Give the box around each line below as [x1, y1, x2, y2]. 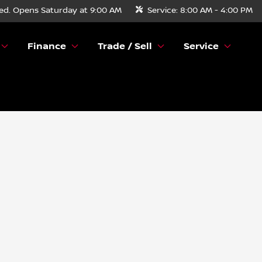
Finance [27, 40, 67, 52]
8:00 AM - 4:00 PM [180, 6, 253, 15]
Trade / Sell [98, 40, 153, 52]
